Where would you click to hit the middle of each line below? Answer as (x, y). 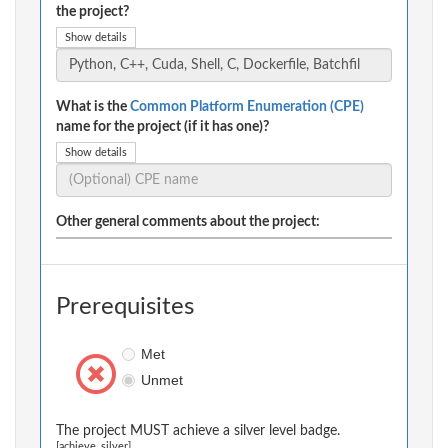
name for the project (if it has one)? (162, 127)
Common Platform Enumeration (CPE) (247, 107)
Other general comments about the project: (188, 222)
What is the (93, 107)
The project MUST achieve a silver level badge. (198, 431)
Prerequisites (125, 307)
